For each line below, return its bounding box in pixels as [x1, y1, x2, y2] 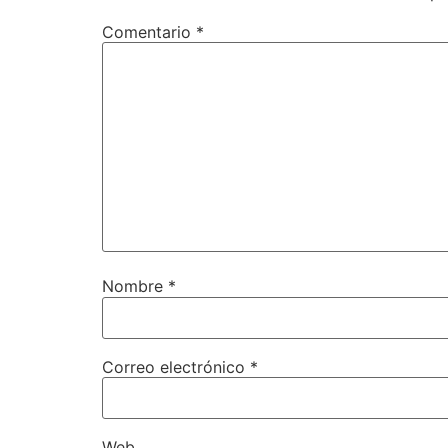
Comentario [102, 21, 196, 42]
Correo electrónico [102, 356, 250, 377]
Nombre [102, 276, 168, 297]
